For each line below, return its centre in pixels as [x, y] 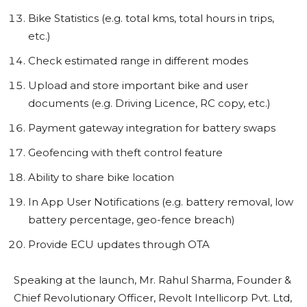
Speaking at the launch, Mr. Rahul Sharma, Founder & [152, 280]
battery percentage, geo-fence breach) [132, 220]
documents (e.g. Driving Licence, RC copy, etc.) [149, 103]
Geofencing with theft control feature [125, 153]
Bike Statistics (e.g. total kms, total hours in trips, [151, 19]
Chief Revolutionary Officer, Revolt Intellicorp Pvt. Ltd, [153, 298]
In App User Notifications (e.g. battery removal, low [161, 202]
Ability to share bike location [101, 177]
